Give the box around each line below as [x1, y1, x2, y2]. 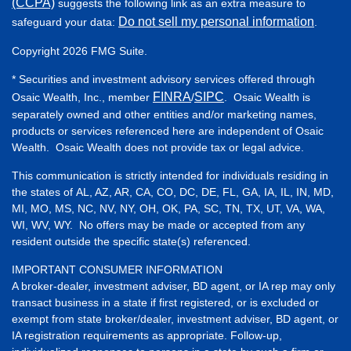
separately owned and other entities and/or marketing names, [12, 107, 317, 121]
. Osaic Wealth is [224, 90, 310, 103]
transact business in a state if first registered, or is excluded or [12, 295, 319, 309]
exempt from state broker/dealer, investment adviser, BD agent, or [12, 312, 338, 325]
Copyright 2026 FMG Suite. [12, 44, 147, 57]
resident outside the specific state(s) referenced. [12, 234, 251, 248]
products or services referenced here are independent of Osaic [12, 124, 324, 137]
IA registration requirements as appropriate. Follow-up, [12, 328, 282, 342]
